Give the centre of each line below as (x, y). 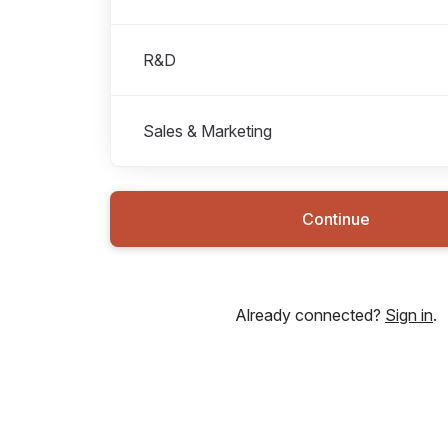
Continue (336, 219)
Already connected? (310, 315)
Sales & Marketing (207, 131)
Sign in (409, 315)
